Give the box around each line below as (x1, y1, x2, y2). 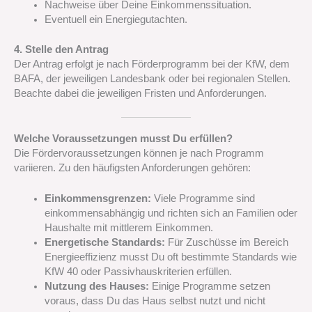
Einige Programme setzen (148, 281, 270, 292)
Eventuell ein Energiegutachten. (44, 13, 187, 25)
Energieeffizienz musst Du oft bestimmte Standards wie (44, 251, 297, 263)
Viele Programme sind (150, 193, 255, 205)
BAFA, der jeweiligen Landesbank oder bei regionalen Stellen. (14, 72, 290, 84)
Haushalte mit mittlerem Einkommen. (44, 222, 213, 234)
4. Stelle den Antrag (14, 43, 109, 55)
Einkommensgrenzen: (44, 193, 151, 205)
